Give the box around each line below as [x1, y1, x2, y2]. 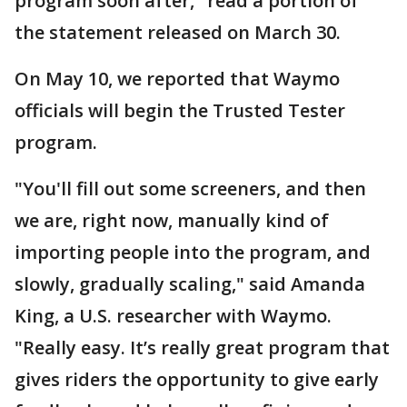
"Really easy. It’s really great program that [15, 335, 390, 360]
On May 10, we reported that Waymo [15, 66, 340, 91]
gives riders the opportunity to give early [15, 367, 379, 392]
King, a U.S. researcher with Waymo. [15, 303, 332, 328]
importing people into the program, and [15, 240, 371, 264]
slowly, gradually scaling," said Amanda [15, 272, 365, 296]
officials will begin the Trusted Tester [15, 98, 345, 123]
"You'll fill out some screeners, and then [15, 176, 366, 201]
